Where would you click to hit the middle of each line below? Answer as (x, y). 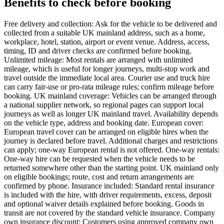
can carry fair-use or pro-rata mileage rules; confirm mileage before (109, 87)
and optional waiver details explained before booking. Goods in (104, 204)
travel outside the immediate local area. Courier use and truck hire (107, 78)
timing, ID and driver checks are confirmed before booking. (98, 51)
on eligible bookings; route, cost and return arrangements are (99, 177)
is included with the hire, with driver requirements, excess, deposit (108, 195)
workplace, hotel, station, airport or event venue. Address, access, (107, 42)
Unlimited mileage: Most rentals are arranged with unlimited (98, 60)
